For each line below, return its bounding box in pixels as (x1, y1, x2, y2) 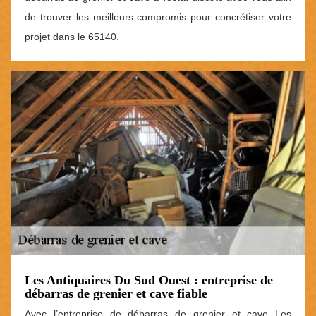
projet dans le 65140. (25, 30, 119, 42)
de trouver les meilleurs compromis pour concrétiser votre (25, 11, 291, 23)
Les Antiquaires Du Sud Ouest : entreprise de (25, 273, 273, 288)
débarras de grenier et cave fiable (25, 286, 207, 301)
